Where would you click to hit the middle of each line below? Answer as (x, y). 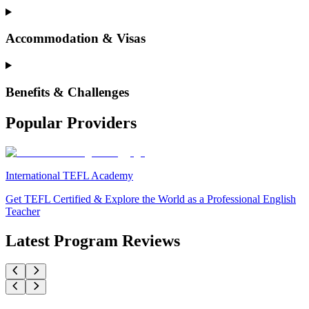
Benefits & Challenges (67, 92)
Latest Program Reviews (93, 240)
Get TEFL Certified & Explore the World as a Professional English (151, 199)
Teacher (23, 211)
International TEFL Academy (69, 175)
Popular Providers (71, 122)
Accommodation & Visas (76, 39)
